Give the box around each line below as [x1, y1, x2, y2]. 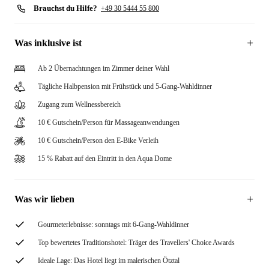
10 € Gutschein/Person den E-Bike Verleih [38, 136, 159, 145]
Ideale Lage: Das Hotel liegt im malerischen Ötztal [38, 256, 180, 265]
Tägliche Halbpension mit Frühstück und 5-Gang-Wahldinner [38, 82, 212, 91]
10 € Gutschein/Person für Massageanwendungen [38, 118, 180, 127]
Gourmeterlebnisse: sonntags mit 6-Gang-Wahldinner [38, 220, 189, 229]
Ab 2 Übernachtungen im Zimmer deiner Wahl [38, 64, 169, 73]
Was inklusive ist [14, 38, 82, 48]
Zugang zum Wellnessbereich [38, 100, 121, 109]
